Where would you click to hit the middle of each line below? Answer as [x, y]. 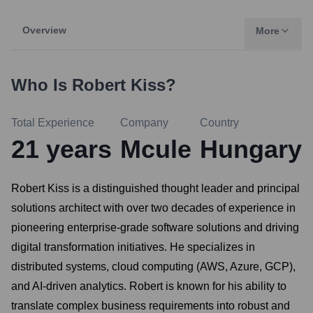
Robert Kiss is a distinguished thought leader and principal [155, 188]
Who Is [42, 85]
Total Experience [53, 123]
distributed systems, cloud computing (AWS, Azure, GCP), [153, 267]
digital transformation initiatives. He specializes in [133, 247]
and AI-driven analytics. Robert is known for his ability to [149, 286]
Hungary [251, 149]
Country [219, 123]
